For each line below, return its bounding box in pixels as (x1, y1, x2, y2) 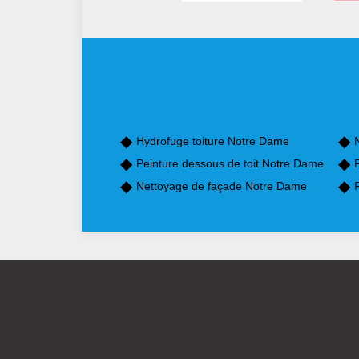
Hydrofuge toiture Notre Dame (136, 135, 289, 148)
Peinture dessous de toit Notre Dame (136, 157, 324, 171)
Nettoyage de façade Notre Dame (136, 179, 307, 193)
